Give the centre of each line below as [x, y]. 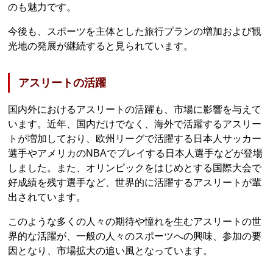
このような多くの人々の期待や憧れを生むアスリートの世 [135, 221]
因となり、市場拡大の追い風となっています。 [111, 250]
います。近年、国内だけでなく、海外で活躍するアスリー [135, 124]
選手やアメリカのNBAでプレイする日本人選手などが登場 [136, 153]
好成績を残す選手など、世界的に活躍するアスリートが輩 [135, 182]
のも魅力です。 [42, 7]
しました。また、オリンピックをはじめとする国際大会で [135, 168]
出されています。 [47, 197]
